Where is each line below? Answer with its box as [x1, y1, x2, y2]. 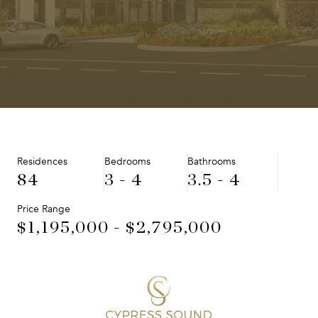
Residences [17, 155, 67, 168]
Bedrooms [104, 155, 150, 168]
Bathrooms [187, 155, 236, 168]
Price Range [17, 203, 70, 216]
